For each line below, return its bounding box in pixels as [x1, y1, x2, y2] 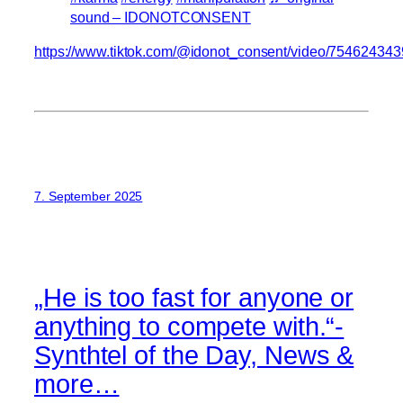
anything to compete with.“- [34, 311, 345, 341]
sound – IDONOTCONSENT [70, 9, 251, 26]
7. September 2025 [34, 189, 143, 204]
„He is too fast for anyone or [34, 282, 354, 312]
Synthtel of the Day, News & [34, 340, 354, 370]
